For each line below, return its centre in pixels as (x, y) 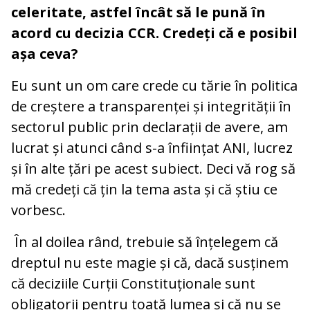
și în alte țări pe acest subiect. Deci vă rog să (153, 168)
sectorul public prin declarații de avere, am (149, 127)
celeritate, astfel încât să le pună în (138, 12)
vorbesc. (38, 210)
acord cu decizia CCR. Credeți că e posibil (154, 33)
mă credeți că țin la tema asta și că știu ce (144, 189)
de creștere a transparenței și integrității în (151, 106)
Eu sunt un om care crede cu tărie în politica (154, 85)
